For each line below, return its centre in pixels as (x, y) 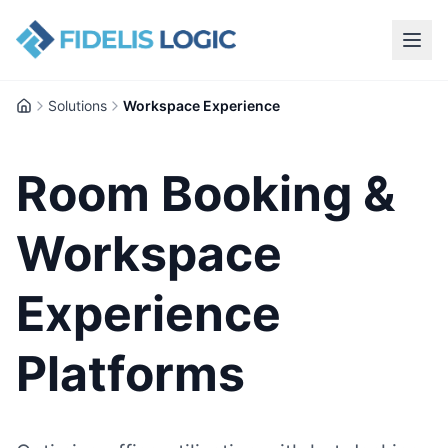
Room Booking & (205, 193)
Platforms (130, 373)
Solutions (77, 105)
